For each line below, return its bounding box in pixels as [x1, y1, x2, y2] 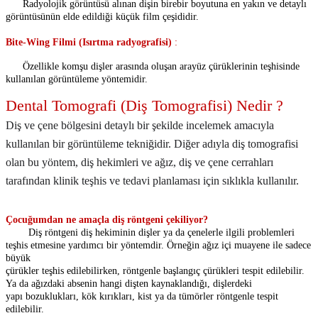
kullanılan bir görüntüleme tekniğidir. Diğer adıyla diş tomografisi [6, 138, 298, 150]
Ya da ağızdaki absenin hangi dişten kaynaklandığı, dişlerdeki [6, 278, 252, 290]
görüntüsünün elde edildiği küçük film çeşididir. [6, 11, 199, 23]
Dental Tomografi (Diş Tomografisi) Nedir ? [6, 97, 283, 115]
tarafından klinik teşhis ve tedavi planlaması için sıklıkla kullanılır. [6, 175, 299, 187]
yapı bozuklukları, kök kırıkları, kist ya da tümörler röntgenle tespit [6, 291, 278, 302]
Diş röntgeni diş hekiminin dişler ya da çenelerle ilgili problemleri [6, 227, 295, 238]
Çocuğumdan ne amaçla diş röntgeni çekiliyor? [6, 214, 208, 226]
